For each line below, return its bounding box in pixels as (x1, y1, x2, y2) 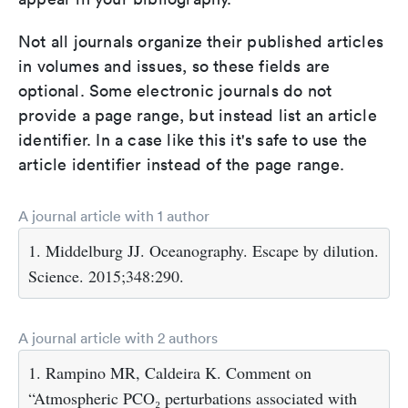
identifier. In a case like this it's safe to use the (18, 128, 368, 150)
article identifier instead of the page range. (18, 153, 345, 175)
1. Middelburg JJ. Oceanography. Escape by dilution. (28, 239, 379, 261)
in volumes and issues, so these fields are (18, 55, 331, 76)
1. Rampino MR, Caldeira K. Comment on (28, 361, 311, 383)
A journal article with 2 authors (18, 328, 218, 347)
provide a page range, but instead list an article (18, 104, 377, 126)
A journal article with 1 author (18, 206, 209, 225)
